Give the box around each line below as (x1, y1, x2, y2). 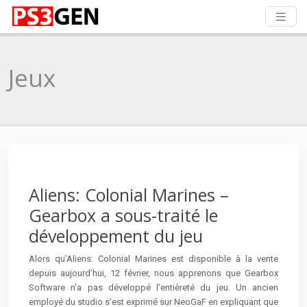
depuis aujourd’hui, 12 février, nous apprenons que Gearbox (29, 267, 278, 278)
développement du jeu (29, 223, 203, 247)
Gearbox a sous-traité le (29, 203, 218, 227)
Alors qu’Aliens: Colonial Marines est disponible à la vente (29, 253, 278, 264)
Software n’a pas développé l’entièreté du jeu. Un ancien (29, 282, 278, 293)
